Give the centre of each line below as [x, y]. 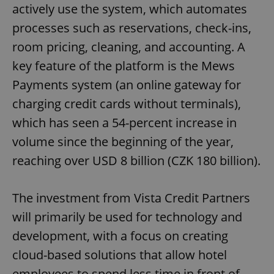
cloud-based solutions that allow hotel [120, 255]
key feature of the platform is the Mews [124, 66]
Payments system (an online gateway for [127, 85]
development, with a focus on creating [120, 236]
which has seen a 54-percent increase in [124, 123]
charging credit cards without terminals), [127, 104]
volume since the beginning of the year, [123, 142]
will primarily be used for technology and [127, 217]
